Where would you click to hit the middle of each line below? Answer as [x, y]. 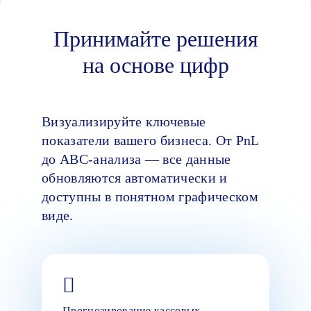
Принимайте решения [155, 39]
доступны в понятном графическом [150, 196]
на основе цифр [155, 65]
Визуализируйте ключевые [124, 121]
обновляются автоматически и [135, 177]
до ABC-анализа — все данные [136, 159]
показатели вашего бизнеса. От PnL [150, 140]
